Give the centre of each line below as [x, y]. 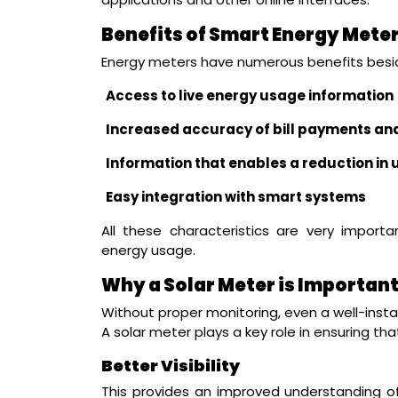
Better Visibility [171, 365]
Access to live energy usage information [250, 95]
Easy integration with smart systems [236, 196]
